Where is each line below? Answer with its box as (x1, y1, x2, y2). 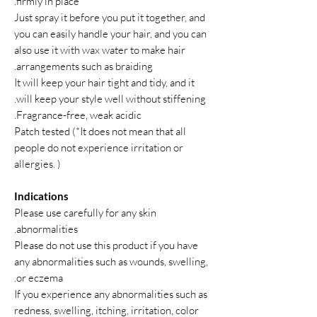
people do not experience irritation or (14, 141, 183, 154)
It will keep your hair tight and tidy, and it (14, 76, 195, 89)
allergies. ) (14, 157, 61, 171)
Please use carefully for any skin (14, 206, 156, 219)
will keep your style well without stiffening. (16, 92, 206, 105)
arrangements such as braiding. (16, 59, 153, 73)
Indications (14, 190, 69, 202)
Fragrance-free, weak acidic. (16, 108, 142, 122)
